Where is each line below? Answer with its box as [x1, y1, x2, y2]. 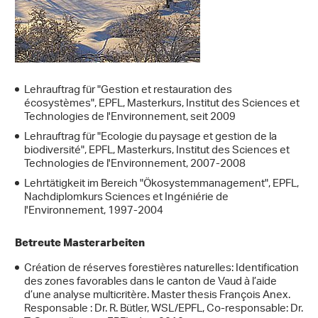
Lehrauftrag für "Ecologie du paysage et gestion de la [24, 126, 277, 149]
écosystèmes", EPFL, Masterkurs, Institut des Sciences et [24, 93, 300, 116]
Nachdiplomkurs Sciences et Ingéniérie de [24, 187, 229, 209]
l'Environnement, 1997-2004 [24, 200, 163, 223]
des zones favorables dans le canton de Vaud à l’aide [24, 271, 277, 294]
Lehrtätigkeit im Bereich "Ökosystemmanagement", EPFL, [24, 173, 299, 196]
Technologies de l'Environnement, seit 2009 [24, 106, 236, 129]
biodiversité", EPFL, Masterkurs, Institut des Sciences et [24, 140, 290, 163]
